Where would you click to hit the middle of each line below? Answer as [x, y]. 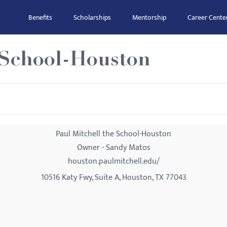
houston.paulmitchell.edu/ [113, 161]
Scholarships [92, 17]
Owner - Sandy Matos [113, 148]
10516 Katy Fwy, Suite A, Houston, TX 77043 [113, 178]
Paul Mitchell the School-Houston [113, 134]
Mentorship [149, 17]
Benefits [40, 17]
